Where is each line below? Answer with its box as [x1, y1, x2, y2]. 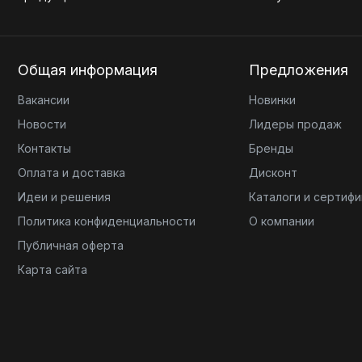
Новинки [249, 93, 297, 107]
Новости [18, 117, 66, 131]
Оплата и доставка [18, 166, 125, 179]
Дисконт [249, 166, 298, 179]
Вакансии [18, 93, 69, 107]
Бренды [249, 141, 294, 155]
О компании [249, 214, 315, 228]
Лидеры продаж [249, 117, 343, 131]
